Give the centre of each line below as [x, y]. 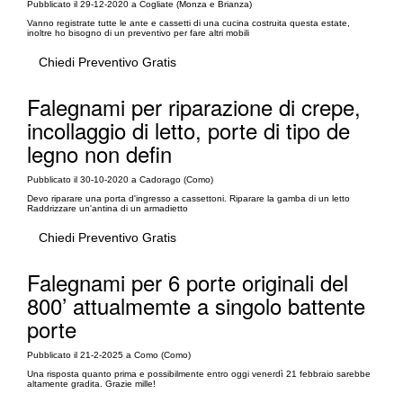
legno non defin [99, 153]
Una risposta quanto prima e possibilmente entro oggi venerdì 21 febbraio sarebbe [199, 374]
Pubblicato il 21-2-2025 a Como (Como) [109, 355]
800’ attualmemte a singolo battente [196, 305]
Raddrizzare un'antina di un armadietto [107, 208]
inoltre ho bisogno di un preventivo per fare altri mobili [138, 33]
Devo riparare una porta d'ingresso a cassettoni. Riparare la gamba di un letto [188, 198]
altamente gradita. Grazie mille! [91, 384]
